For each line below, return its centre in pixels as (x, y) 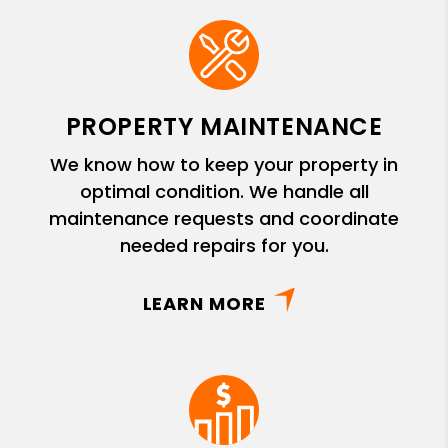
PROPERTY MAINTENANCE (224, 126)
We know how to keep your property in (224, 164)
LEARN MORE (204, 303)
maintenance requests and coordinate (224, 218)
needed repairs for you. (224, 245)
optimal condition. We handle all (224, 191)
